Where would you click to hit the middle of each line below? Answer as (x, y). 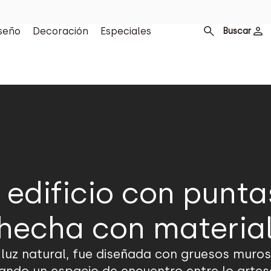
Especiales (126, 31)
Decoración (60, 31)
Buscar (237, 31)
